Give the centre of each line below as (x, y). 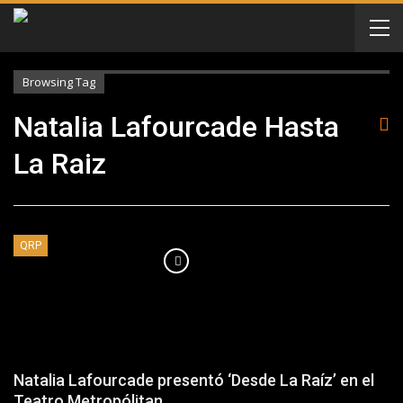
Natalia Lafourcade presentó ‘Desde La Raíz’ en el (194, 381)
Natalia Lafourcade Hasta (176, 127)
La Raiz (60, 164)
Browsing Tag (59, 82)
